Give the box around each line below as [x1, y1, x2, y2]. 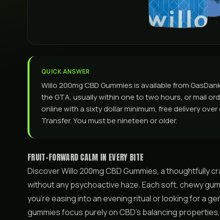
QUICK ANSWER [41, 67, 90, 76]
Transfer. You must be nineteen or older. [41, 115, 177, 126]
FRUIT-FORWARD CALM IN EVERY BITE [27, 151, 144, 163]
